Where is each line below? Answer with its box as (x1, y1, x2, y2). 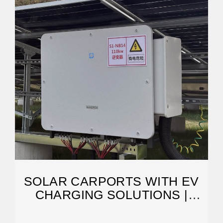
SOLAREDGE (72, 201, 151, 215)
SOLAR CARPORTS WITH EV (24, 174, 199, 188)
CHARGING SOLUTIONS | (35, 188, 188, 202)
